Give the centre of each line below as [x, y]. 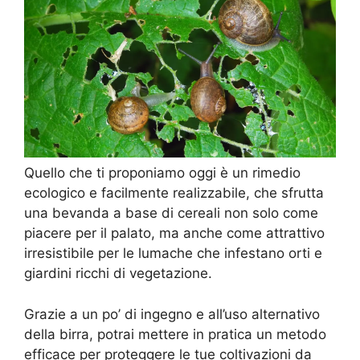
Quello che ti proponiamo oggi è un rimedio [162, 173]
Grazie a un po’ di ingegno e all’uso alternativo [172, 314]
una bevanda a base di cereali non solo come [171, 213]
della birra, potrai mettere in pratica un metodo [175, 334]
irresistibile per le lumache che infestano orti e [173, 254]
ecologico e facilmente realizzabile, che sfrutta [174, 193]
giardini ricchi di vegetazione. [118, 274]
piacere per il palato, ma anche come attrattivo [174, 233]
